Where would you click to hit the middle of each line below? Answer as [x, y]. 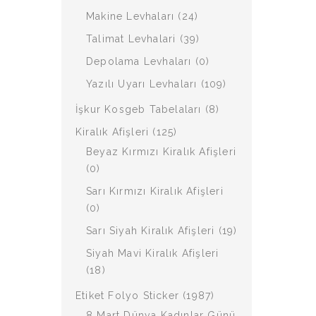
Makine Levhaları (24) [142, 16]
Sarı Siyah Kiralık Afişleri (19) [162, 231]
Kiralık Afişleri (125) [127, 132]
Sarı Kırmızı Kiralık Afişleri [155, 191]
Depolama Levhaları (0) [148, 61]
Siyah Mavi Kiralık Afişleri [153, 253]
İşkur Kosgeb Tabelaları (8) [148, 109]
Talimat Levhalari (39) [143, 39]
